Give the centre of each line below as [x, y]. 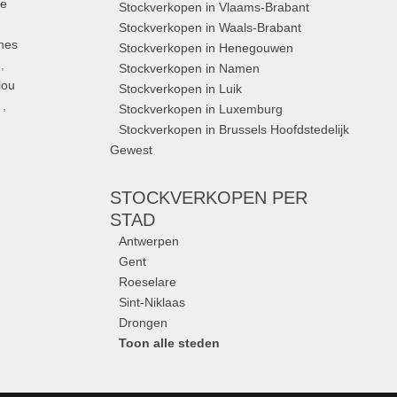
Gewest [132, 150]
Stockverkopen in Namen [190, 68]
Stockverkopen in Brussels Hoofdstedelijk [234, 129]
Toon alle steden [170, 343]
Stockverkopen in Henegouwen [206, 48]
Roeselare [148, 282]
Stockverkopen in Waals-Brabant [210, 27]
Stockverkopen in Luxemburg [201, 109]
